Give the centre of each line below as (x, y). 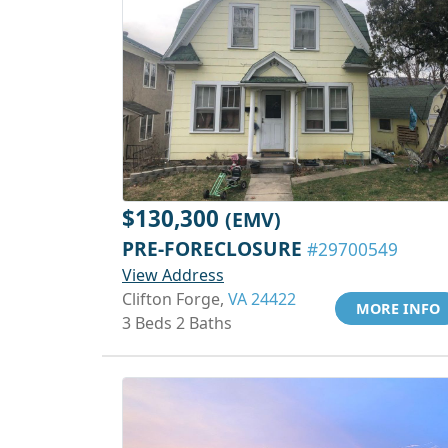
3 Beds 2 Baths (177, 323)
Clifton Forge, (175, 299)
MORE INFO (398, 308)
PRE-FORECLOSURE (214, 248)
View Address (173, 275)
